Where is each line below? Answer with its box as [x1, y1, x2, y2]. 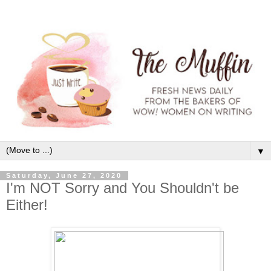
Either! [6, 196, 48, 213]
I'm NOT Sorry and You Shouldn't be [6, 179, 239, 196]
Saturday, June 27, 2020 [6, 172, 122, 180]
